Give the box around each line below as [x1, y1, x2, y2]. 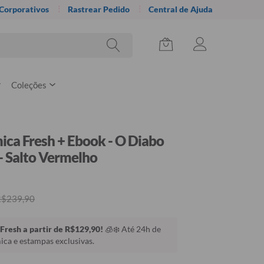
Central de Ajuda [148, 4, 213, 14]
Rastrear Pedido [68, 4, 130, 14]
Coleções [11, 80, 47, 90]
